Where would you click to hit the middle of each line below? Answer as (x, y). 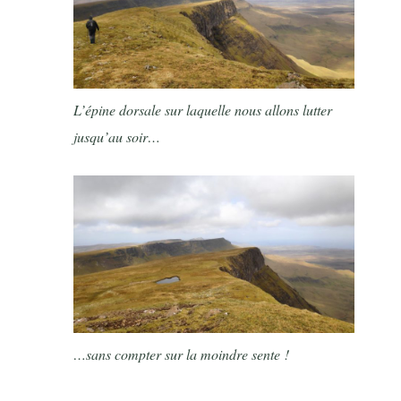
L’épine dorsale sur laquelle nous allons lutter (203, 109)
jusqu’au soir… (117, 136)
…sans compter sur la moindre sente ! (182, 354)
